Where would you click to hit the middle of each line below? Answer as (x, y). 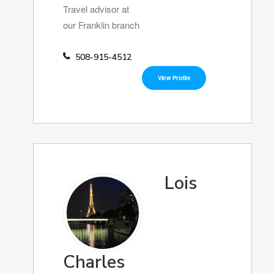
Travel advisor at (96, 9)
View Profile (174, 78)
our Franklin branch (101, 25)
